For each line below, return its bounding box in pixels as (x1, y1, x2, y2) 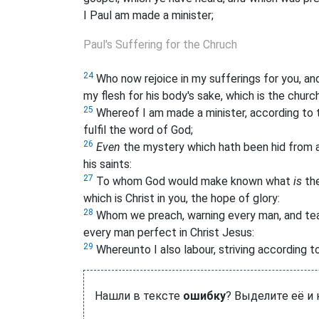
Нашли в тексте (95, 289, 183, 303)
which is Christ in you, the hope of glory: (83, 192, 280, 206)
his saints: (83, 157, 132, 172)
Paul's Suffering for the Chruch (83, 38, 237, 52)
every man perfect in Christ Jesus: (83, 226, 254, 240)
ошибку (183, 289, 226, 303)
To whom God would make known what (93, 174, 293, 189)
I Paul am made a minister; (83, 8, 214, 22)
